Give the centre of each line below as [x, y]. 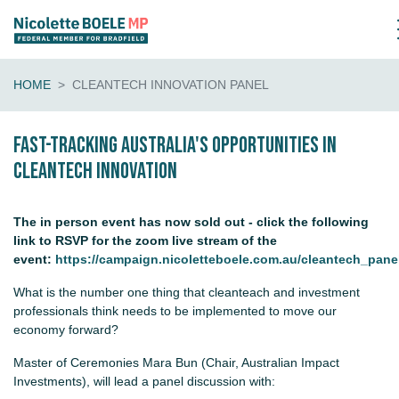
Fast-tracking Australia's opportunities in [175, 146]
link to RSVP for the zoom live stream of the [145, 241]
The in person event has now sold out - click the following [191, 222]
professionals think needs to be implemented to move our [175, 311]
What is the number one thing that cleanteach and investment [187, 293]
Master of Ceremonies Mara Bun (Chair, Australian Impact [176, 363]
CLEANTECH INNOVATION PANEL [171, 85]
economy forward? [68, 330]
